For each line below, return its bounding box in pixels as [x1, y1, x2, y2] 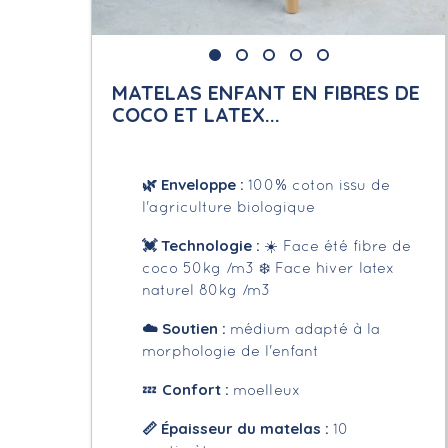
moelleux [233, 383, 302, 398]
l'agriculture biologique [142, 200, 316, 215]
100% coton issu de [248, 178, 391, 193]
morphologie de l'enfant [142, 344, 320, 359]
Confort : [162, 379, 234, 399]
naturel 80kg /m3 [142, 283, 271, 298]
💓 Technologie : [142, 235, 265, 255]
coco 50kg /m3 [142, 261, 260, 276]
